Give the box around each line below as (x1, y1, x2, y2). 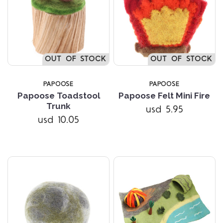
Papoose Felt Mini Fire (118, 91, 211, 101)
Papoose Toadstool (17, 91, 100, 101)
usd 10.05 (38, 113, 80, 127)
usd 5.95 (145, 103, 183, 117)
